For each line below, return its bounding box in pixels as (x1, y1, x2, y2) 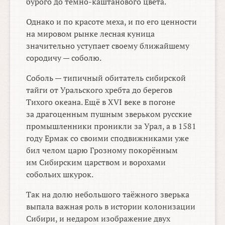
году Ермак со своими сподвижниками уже (26, 133, 189, 144)
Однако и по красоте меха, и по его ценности (26, 16, 197, 28)
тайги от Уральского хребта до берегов (26, 84, 173, 96)
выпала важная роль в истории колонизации (26, 201, 196, 212)
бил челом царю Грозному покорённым (26, 145, 178, 156)
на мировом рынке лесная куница (26, 28, 155, 40)
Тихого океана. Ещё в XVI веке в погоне (26, 96, 176, 108)
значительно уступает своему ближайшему (26, 40, 190, 52)
